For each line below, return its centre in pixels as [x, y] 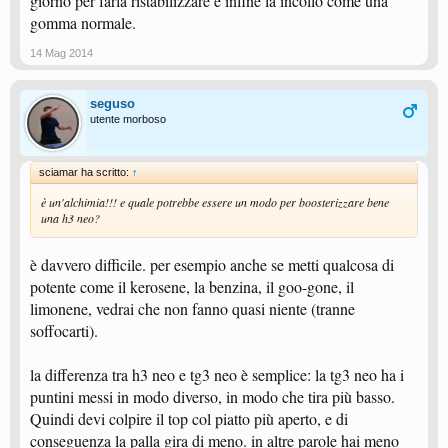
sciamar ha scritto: [85, 172]
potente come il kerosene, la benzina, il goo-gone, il [192, 286]
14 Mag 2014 [61, 53]
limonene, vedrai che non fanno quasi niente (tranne [192, 308]
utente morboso [128, 119]
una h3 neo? [70, 218]
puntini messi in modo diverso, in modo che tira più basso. [212, 396]
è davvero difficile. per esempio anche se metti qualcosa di [212, 264]
